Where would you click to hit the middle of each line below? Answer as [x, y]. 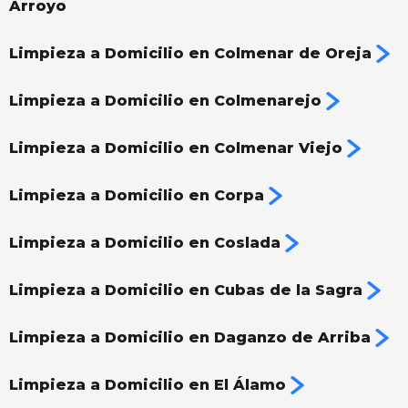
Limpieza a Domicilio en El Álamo [148, 385]
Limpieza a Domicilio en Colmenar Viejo [176, 148]
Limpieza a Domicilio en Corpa [137, 196]
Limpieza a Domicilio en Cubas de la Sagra [186, 291]
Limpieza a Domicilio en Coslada [145, 243]
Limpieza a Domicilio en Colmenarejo [165, 101]
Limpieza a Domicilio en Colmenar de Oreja [190, 54]
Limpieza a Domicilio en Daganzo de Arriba [190, 338]
